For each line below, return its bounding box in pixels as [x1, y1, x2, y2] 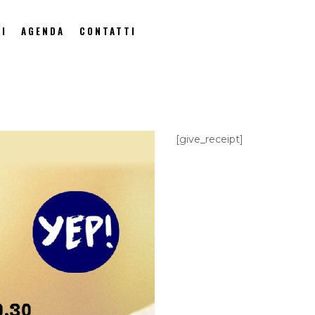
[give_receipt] [176, 132, 244, 146]
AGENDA [21, 23, 65, 38]
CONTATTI [79, 23, 137, 38]
